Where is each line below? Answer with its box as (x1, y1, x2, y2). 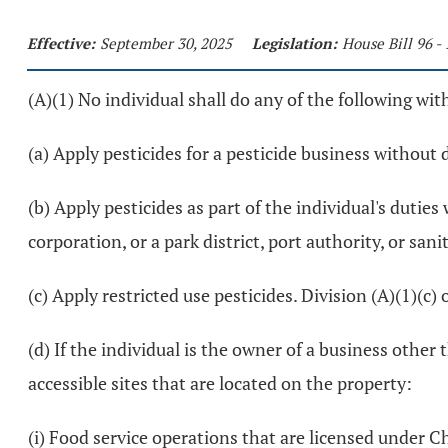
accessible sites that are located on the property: (28, 371, 412, 395)
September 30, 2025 (100, 33, 232, 53)
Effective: (27, 33, 95, 53)
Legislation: (252, 33, 337, 53)
